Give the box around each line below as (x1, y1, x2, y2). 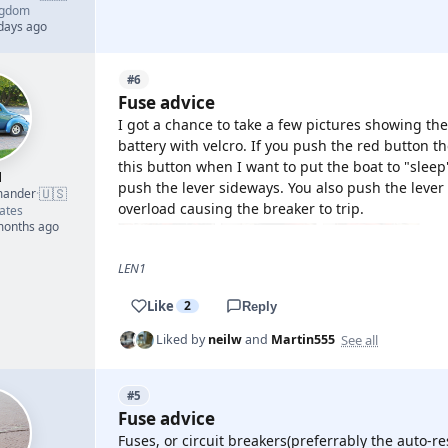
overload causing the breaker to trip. (118, 199, 364, 218)
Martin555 (271, 331, 335, 348)
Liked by (156, 331, 208, 348)
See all (341, 330, 378, 349)
